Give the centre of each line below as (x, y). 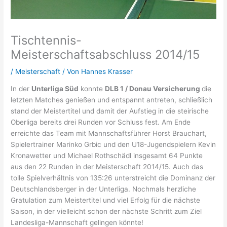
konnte (92, 89)
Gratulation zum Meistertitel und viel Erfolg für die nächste (106, 200)
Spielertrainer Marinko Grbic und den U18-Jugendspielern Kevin (113, 145)
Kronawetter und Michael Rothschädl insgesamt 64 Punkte (107, 156)
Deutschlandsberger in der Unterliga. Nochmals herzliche (104, 189)
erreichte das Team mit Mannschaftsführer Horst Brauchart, (109, 134)
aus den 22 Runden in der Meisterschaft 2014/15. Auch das (107, 167)
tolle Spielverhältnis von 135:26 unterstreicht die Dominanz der (113, 178)
